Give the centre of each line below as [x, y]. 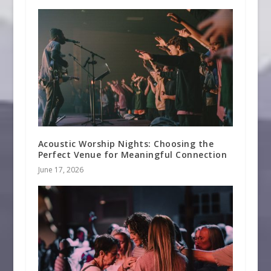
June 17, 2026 [60, 169]
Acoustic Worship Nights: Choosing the [126, 143]
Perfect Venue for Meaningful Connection [134, 154]
